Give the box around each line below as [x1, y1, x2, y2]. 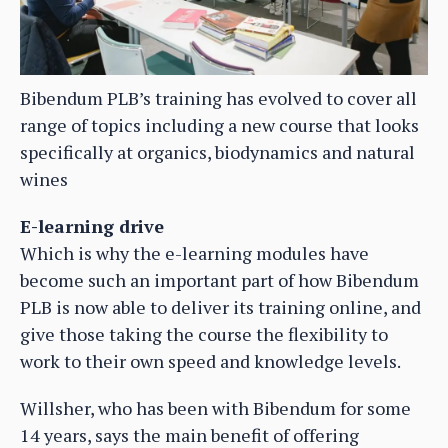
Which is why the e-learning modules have [20, 241, 369, 266]
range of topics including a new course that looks [20, 113, 419, 138]
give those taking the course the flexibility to [20, 322, 388, 347]
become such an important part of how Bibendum [20, 268, 419, 293]
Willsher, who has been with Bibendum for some [20, 396, 411, 421]
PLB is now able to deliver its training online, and [20, 295, 421, 320]
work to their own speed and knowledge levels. [20, 349, 401, 374]
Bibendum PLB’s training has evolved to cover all [20, 86, 417, 111]
